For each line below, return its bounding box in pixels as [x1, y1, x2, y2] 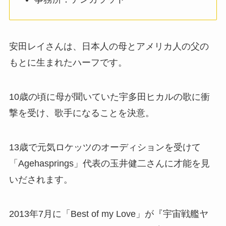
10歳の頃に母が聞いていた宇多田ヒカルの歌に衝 [9, 91, 210, 102]
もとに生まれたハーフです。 [9, 58, 127, 68]
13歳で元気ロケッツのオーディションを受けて [9, 142, 201, 152]
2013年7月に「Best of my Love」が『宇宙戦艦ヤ [9, 208, 208, 219]
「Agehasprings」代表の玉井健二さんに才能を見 [9, 158, 210, 168]
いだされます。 [9, 174, 73, 185]
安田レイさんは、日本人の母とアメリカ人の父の [9, 41, 209, 52]
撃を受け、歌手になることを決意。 [9, 107, 154, 118]
